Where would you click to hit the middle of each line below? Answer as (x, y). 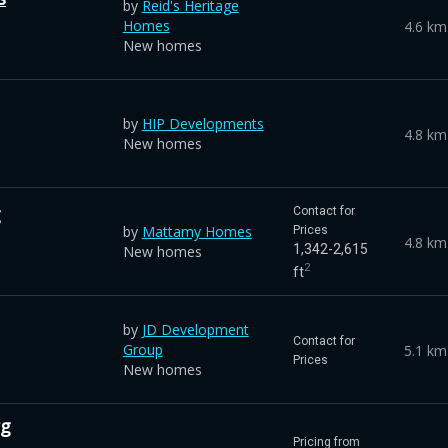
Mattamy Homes (196, 231)
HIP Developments (202, 123)
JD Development (195, 329)
